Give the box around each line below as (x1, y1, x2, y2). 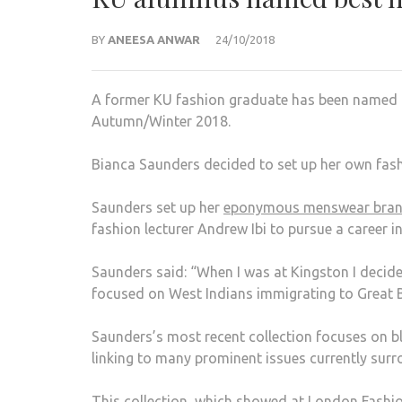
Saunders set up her (92, 198, 223, 215)
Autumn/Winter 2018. (92, 112, 231, 129)
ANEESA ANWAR (108, 32, 200, 46)
